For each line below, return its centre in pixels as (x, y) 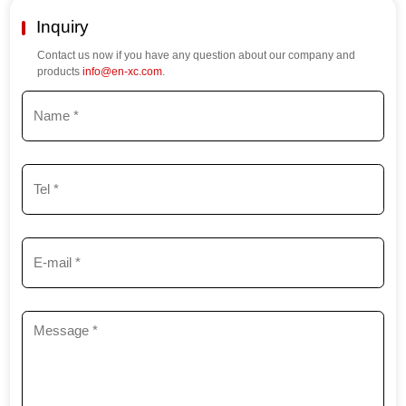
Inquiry (63, 26)
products (60, 71)
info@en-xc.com (123, 71)
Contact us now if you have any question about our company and (197, 55)
